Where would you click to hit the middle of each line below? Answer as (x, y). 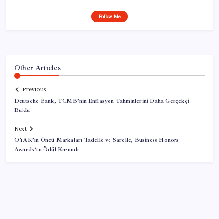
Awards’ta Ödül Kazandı (47, 150)
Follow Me (109, 16)
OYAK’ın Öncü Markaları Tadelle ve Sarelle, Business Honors (97, 140)
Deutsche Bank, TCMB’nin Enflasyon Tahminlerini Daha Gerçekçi (102, 101)
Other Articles (37, 68)
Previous (34, 90)
